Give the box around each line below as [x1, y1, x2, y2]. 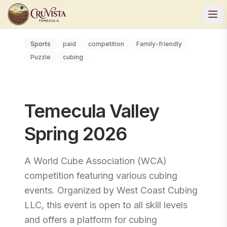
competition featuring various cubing [24, 170, 177, 181]
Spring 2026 [24, 123, 127, 145]
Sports [30, 40, 51, 48]
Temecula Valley [24, 100, 160, 122]
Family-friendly [136, 40, 182, 48]
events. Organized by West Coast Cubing [24, 185, 198, 196]
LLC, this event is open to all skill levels [24, 200, 187, 210]
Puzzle [30, 53, 51, 61]
